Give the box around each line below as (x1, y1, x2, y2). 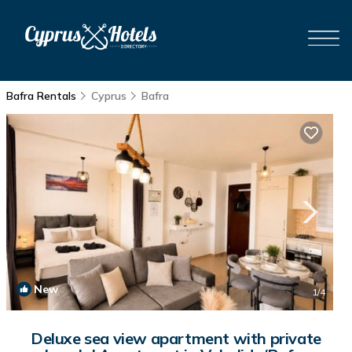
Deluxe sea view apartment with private (31, 328, 321, 348)
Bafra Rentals (6, 89, 79, 103)
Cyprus (91, 89, 126, 103)
